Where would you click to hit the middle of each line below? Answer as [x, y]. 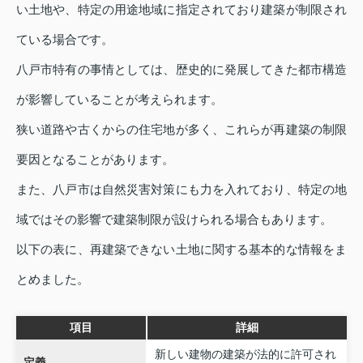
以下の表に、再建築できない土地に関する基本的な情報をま [181, 249]
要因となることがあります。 [95, 159]
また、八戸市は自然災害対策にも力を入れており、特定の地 [181, 189]
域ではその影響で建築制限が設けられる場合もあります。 [174, 219]
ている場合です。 [65, 39]
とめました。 [53, 279]
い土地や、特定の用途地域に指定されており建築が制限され [181, 9]
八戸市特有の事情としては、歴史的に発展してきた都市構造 [181, 69]
